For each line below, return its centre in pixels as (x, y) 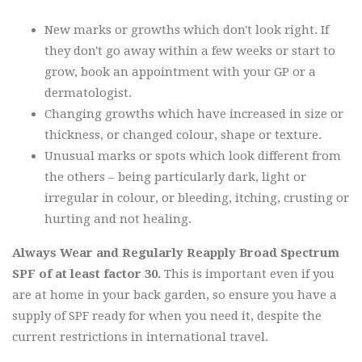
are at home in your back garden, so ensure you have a (175, 295)
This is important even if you (248, 274)
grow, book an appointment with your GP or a (180, 72)
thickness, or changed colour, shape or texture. (183, 135)
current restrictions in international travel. (140, 337)
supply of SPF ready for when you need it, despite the (167, 316)
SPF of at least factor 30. (86, 274)
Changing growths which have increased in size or (194, 114)
